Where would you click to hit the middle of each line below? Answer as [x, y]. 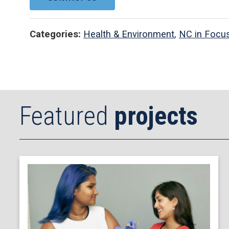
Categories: [55, 34]
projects [156, 116]
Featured [67, 116]
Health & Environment [129, 34]
